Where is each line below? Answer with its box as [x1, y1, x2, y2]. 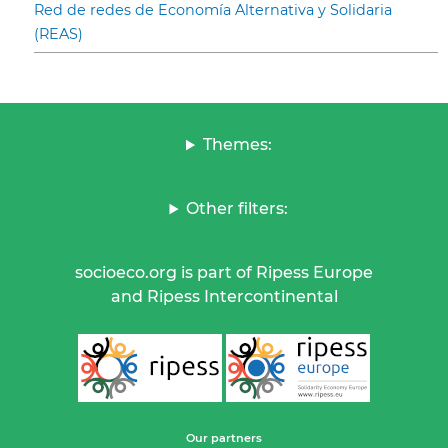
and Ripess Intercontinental [110, 287, 338, 307]
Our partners [186, 431, 262, 446]
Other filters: [186, 199, 289, 219]
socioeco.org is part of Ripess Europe [75, 263, 373, 283]
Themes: [202, 135, 272, 155]
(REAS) [34, 25, 83, 44]
